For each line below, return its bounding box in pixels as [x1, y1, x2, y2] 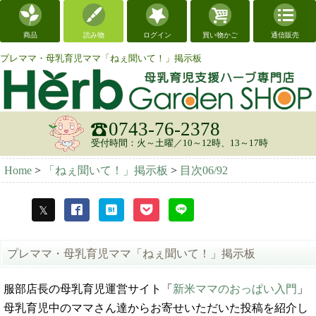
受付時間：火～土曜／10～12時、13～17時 [90, 138, 268, 148]
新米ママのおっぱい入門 [173, 282, 297, 295]
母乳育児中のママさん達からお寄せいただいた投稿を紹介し [4, 301, 308, 314]
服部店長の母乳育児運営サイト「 [4, 282, 173, 295]
